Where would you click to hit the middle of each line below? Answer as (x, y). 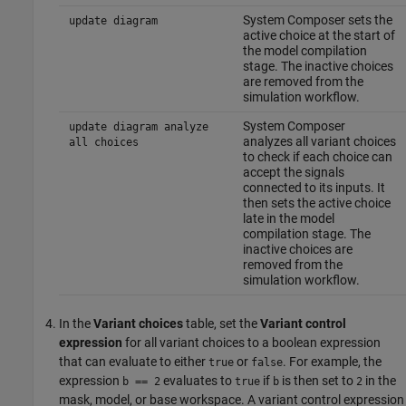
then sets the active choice (316, 203)
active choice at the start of (319, 36)
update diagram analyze (138, 127)
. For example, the (332, 362)
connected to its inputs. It (314, 188)
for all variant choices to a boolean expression (251, 343)
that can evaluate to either (134, 362)
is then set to (318, 381)
